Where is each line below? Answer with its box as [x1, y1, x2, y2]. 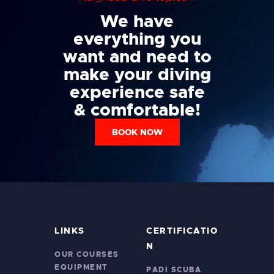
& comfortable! [73, 98, 201, 121]
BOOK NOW [111, 126, 163, 138]
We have [100, 9, 174, 32]
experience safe [69, 80, 205, 103]
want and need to [62, 45, 212, 68]
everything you [73, 27, 201, 50]
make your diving [63, 62, 211, 86]
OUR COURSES [54, 250, 119, 260]
